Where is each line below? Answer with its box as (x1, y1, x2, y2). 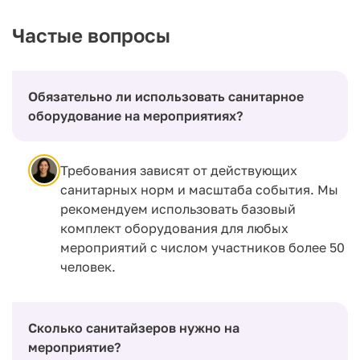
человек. (60, 258, 116, 275)
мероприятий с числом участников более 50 (60, 239, 345, 256)
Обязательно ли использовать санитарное (28, 88, 304, 104)
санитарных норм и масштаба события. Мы (60, 181, 338, 198)
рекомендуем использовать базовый (60, 200, 296, 217)
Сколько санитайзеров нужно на (28, 319, 239, 336)
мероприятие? (28, 338, 121, 355)
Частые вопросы (12, 22, 170, 47)
